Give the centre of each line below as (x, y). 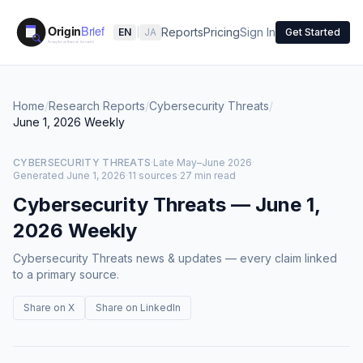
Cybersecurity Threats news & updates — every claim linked (175, 258)
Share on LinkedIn (138, 307)
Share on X (49, 307)
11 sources (153, 175)
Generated (38, 175)
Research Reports (97, 106)
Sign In (258, 32)
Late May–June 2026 (203, 162)
